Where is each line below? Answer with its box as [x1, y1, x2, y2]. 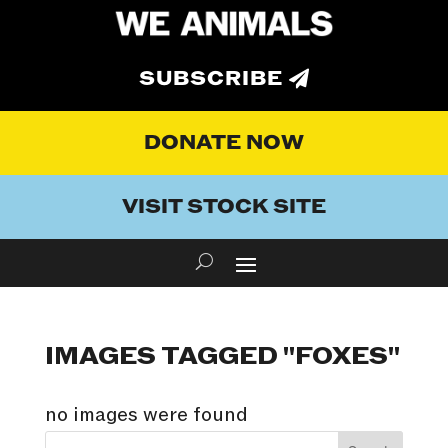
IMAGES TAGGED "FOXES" [44, 341, 400, 373]
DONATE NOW [144, 130, 304, 157]
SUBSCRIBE [139, 66, 283, 93]
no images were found [44, 402, 248, 429]
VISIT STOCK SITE [122, 194, 326, 221]
